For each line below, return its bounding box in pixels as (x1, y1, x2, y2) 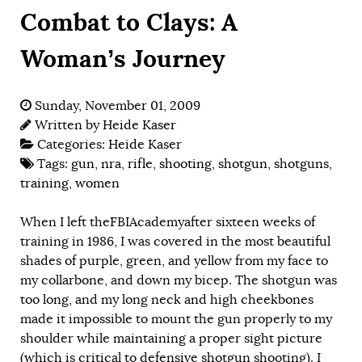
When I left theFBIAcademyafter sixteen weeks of (20, 213, 315, 230)
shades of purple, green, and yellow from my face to (20, 252, 328, 269)
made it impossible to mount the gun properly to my (20, 310, 332, 327)
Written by (35, 116, 103, 133)
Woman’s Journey (20, 41, 225, 74)
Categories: (37, 136, 108, 153)
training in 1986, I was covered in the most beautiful (20, 233, 330, 250)
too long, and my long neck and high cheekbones (20, 291, 314, 308)
